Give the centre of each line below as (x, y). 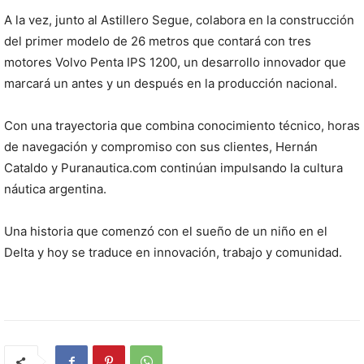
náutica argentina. (55, 189)
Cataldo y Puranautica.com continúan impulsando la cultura (173, 168)
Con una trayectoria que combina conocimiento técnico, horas (182, 126)
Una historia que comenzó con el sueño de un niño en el (166, 232)
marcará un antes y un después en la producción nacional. (171, 84)
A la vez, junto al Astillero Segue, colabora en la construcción (179, 20)
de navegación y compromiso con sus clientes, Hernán (161, 147)
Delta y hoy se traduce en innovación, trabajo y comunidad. (173, 253)
